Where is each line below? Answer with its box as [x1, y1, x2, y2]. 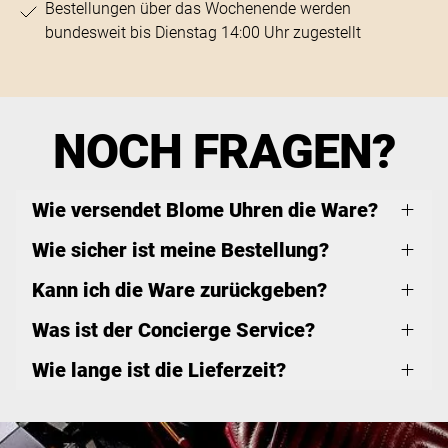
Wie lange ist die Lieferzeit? [32, 357, 286, 382]
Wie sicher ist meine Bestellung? [32, 237, 329, 262]
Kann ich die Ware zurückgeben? [32, 277, 327, 302]
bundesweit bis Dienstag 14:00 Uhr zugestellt [44, 22, 361, 42]
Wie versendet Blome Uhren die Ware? [32, 197, 378, 222]
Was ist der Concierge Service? [32, 317, 315, 342]
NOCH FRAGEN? [53, 122, 395, 180]
